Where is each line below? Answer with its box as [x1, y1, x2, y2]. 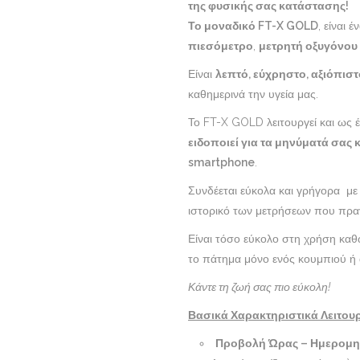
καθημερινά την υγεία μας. [188, 88, 318, 101]
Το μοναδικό [188, 19, 258, 33]
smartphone [188, 156, 255, 170]
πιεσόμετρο [188, 39, 253, 53]
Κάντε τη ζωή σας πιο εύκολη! [188, 280, 330, 294]
